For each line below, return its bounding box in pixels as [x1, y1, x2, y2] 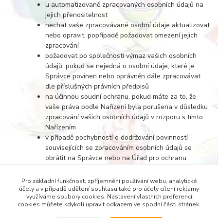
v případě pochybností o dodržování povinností [45, 132, 188, 142]
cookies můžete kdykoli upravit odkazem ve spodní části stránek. [18, 200, 200, 208]
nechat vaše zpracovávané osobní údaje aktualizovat [45, 20, 210, 30]
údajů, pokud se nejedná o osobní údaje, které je [45, 61, 195, 71]
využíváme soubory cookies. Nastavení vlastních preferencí [26, 193, 192, 200]
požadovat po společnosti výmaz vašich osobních [45, 51, 197, 60]
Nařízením [45, 122, 76, 132]
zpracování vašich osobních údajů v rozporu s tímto [45, 112, 203, 122]
